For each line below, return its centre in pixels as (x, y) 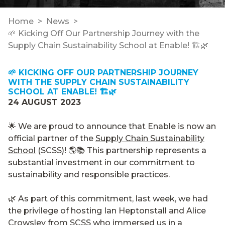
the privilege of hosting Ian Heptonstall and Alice (107, 210)
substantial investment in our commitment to (101, 162)
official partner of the (52, 138)
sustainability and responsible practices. (89, 174)
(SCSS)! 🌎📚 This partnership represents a (121, 150)
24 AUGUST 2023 (44, 102)
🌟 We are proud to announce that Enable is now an (112, 126)
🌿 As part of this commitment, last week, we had (108, 198)
